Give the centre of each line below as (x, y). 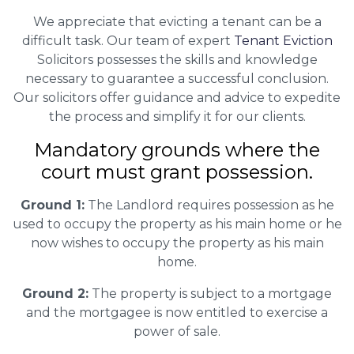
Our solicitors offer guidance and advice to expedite (177, 97)
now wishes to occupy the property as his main (177, 243)
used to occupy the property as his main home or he (177, 224)
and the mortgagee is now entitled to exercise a (177, 312)
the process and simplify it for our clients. (177, 116)
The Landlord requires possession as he (209, 205)
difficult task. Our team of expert (128, 40)
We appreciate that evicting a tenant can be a (177, 21)
